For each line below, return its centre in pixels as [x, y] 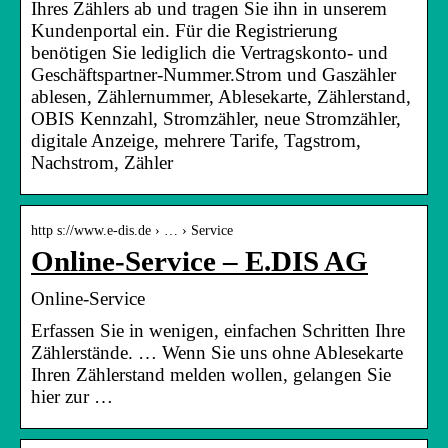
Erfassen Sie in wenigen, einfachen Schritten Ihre [218, 330]
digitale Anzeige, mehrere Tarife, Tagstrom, [196, 140]
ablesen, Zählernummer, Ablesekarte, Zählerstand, [221, 96]
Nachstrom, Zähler [102, 162]
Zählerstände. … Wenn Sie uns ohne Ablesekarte [217, 352]
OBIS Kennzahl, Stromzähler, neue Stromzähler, [216, 118]
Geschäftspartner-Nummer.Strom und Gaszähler [213, 74]
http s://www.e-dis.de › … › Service [132, 230]
